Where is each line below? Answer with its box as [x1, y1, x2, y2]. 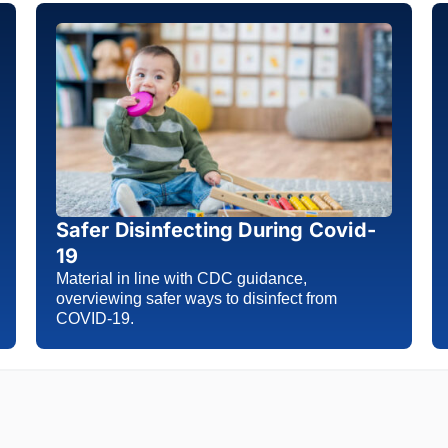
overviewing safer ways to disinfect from [55, 290, 337, 308]
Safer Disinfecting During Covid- [55, 218, 377, 243]
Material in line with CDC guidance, [55, 270, 307, 288]
